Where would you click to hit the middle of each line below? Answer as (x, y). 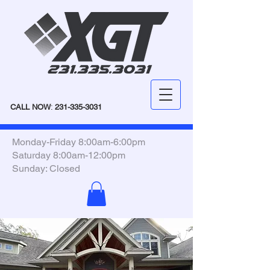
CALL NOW (30, 107)
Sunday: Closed (46, 168)
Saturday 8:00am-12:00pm (69, 155)
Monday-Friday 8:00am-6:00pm (79, 142)
